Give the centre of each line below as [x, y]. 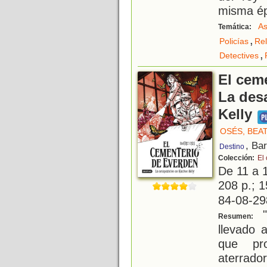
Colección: [237, 158]
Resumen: [237, 217]
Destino [232, 147]
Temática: [236, 27]
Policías [234, 41]
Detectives [239, 56]
